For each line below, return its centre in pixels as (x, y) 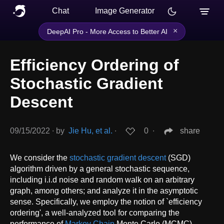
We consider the (40, 157)
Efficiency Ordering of (94, 65)
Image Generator (125, 11)
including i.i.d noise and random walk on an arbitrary (102, 179)
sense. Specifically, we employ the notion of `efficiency (106, 201)
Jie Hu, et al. (90, 131)
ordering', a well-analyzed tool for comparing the (95, 212)
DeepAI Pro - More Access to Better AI (107, 31)
